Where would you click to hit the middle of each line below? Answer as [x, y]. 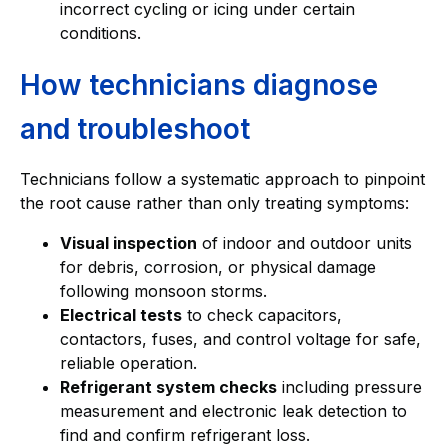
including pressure [349, 387]
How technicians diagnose [199, 85]
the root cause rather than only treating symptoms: [214, 203]
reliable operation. [128, 363]
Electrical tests [121, 315]
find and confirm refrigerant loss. [185, 435]
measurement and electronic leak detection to [233, 411]
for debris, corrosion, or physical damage [218, 267]
